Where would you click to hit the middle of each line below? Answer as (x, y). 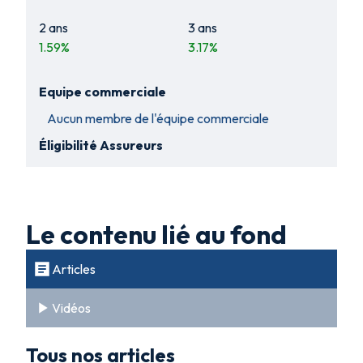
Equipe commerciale (102, 92)
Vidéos (71, 308)
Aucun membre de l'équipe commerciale (158, 118)
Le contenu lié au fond (156, 234)
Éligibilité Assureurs (101, 145)
